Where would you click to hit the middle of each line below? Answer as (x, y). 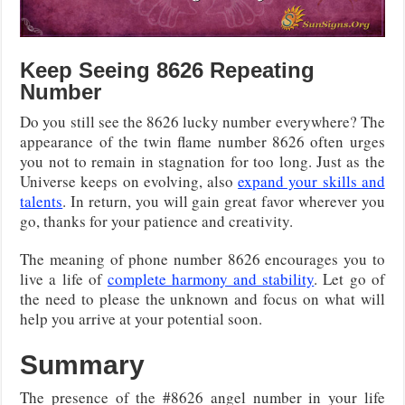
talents (42, 201)
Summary (83, 364)
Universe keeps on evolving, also (129, 181)
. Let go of (349, 278)
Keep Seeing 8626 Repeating (168, 70)
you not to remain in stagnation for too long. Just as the (202, 161)
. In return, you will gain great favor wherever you (224, 201)
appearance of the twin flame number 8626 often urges (202, 141)
